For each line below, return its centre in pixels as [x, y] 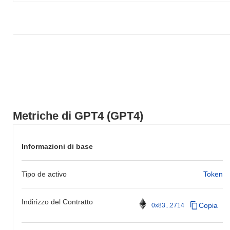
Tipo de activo [44, 174]
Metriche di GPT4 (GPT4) [78, 116]
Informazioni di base [57, 146]
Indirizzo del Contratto [57, 202]
